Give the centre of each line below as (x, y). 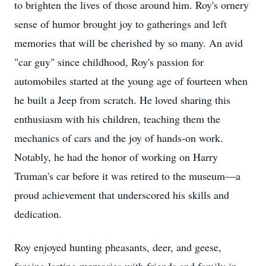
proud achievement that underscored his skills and (122, 195)
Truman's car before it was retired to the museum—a (127, 176)
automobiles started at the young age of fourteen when (131, 81)
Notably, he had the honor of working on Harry (116, 157)
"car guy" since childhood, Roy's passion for (109, 62)
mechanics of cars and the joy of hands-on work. (119, 138)
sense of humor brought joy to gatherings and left (121, 24)
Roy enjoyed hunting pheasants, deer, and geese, (118, 247)
